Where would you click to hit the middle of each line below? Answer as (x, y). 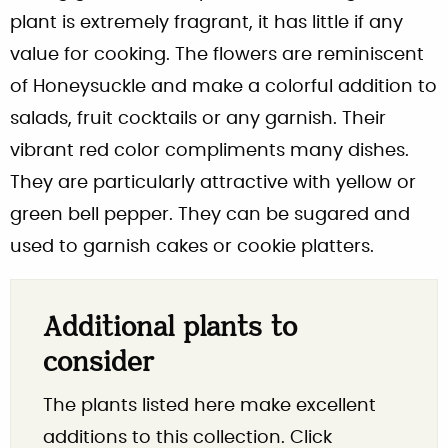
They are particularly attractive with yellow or (213, 182)
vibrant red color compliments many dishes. (209, 150)
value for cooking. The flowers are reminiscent (217, 54)
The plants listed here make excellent (209, 405)
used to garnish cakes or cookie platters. (192, 246)
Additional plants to (170, 329)
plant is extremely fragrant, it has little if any (206, 22)
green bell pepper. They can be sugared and (210, 214)
